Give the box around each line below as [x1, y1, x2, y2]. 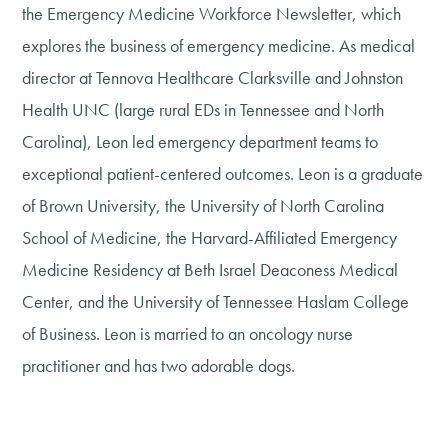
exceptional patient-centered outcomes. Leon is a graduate [22, 162, 424, 186]
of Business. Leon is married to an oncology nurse [22, 322, 354, 346]
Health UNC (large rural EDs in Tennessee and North [22, 98, 385, 122]
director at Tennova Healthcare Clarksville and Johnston [22, 66, 404, 90]
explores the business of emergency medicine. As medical [22, 34, 416, 58]
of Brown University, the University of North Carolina [22, 194, 385, 218]
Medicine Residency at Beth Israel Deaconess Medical [22, 258, 399, 282]
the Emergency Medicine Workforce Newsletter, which [22, 2, 402, 26]
